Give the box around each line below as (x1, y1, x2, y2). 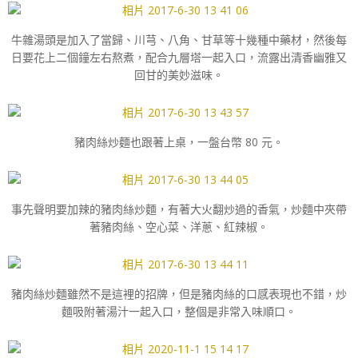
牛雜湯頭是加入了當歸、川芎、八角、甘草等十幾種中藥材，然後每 (11, 32, 347, 47)
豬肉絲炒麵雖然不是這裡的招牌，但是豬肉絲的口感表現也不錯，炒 (11, 286, 347, 301)
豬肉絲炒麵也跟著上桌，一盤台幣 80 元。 (74, 134, 284, 149)
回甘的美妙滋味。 (134, 67, 224, 82)
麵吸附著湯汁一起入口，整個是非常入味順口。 (62, 304, 296, 319)
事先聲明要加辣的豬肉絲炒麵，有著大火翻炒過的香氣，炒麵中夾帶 (11, 201, 347, 217)
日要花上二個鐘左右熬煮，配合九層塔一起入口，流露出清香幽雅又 (11, 50, 347, 65)
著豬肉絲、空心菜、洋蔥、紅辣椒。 (89, 219, 268, 234)
